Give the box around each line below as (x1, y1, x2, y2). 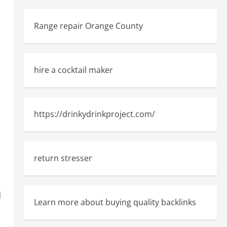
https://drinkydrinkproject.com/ (33, 108, 155, 120)
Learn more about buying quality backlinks (33, 197, 196, 208)
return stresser (33, 153, 92, 164)
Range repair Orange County (33, 20, 143, 31)
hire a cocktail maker (33, 64, 113, 75)
